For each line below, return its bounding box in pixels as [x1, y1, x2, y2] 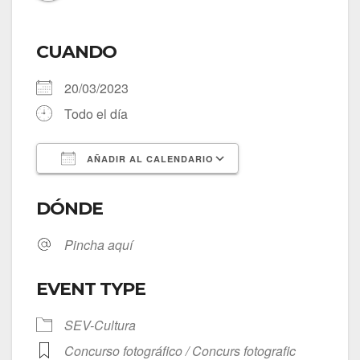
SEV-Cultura [64, 316, 136, 335]
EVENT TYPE [36, 278, 145, 301]
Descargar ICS [64, 178, 149, 198]
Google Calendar [254, 178, 352, 198]
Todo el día [64, 104, 128, 124]
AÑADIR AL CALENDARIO [84, 153, 214, 166]
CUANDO [36, 41, 117, 63]
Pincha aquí [64, 235, 133, 255]
